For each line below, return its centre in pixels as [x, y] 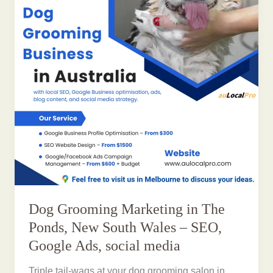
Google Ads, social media [105, 245]
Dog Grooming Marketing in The [127, 209]
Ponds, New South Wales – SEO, [126, 227]
